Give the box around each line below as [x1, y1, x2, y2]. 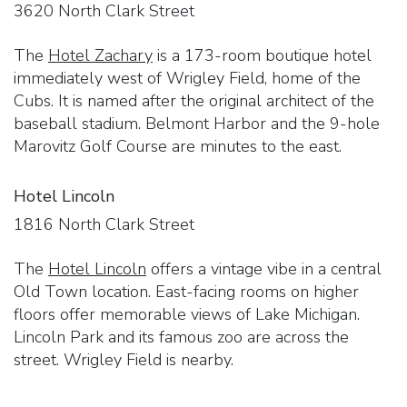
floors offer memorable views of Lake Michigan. [14, 303, 360, 325]
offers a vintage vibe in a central [146, 257, 382, 280]
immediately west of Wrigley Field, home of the [14, 66, 361, 89]
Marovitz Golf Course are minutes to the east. [14, 134, 342, 157]
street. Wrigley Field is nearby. [14, 348, 233, 371]
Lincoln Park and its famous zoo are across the [14, 325, 349, 348]
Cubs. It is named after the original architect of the [14, 89, 374, 112]
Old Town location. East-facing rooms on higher [14, 280, 359, 303]
